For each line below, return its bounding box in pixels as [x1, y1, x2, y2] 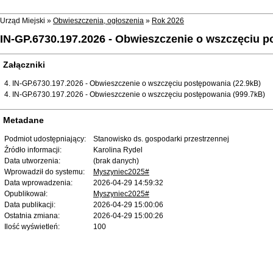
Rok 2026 [152, 16, 184, 25]
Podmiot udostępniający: [4, 134, 86, 143]
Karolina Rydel [93, 145, 143, 154]
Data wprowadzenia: [4, 178, 73, 187]
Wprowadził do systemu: [4, 167, 85, 176]
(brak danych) [93, 156, 139, 165]
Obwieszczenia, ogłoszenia [53, 16, 144, 25]
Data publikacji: [4, 200, 55, 209]
